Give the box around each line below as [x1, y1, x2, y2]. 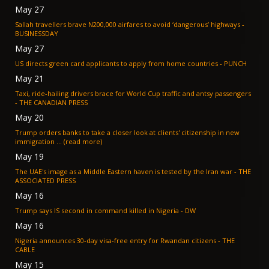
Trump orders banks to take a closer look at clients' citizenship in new [15, 128, 240, 138]
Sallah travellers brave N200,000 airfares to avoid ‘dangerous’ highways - [15, 20, 242, 29]
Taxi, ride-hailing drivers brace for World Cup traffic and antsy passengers [15, 89, 251, 98]
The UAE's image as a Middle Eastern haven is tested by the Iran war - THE [15, 167, 234, 177]
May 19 [15, 151, 44, 163]
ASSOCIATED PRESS [15, 176, 76, 186]
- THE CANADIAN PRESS [15, 98, 88, 107]
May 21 [15, 73, 44, 85]
